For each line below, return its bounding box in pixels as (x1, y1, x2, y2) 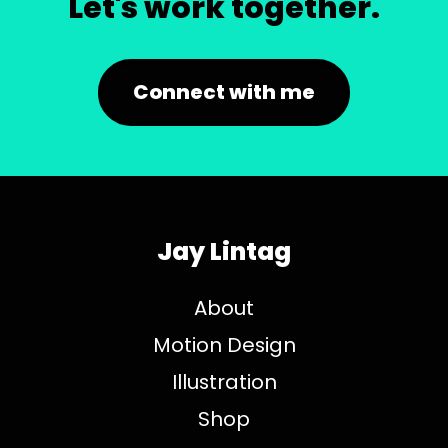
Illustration (171, 367, 277, 396)
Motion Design (152, 330, 296, 359)
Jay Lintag (157, 233, 291, 269)
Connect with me (133, 77, 315, 106)
